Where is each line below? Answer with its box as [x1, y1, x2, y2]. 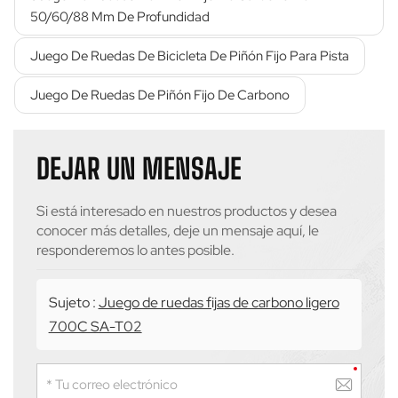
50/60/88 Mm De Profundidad [30, 7, 210, 26]
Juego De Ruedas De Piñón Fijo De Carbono [30, 85, 290, 104]
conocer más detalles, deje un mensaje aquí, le [36, 220, 320, 240]
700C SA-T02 [48, 316, 142, 336]
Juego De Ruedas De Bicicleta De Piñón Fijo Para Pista [30, 46, 349, 65]
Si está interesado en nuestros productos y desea [36, 201, 338, 220]
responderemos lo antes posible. [36, 240, 235, 259]
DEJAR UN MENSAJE [36, 151, 243, 186]
